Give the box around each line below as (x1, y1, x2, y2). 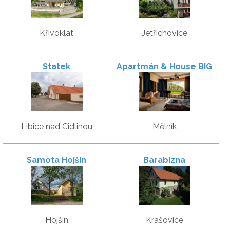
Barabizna (143, 155, 186, 165)
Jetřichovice (141, 28, 187, 39)
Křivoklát (40, 28, 73, 39)
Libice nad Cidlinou (21, 122, 92, 132)
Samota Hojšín (27, 155, 86, 165)
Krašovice (145, 215, 183, 225)
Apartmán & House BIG (117, 62, 213, 72)
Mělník (152, 122, 177, 132)
